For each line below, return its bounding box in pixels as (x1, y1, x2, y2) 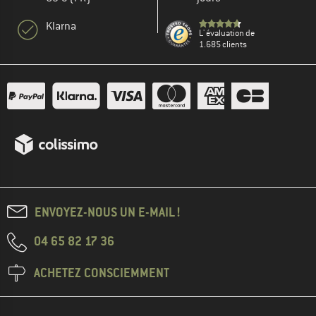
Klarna (46, 19, 76, 34)
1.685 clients (199, 39, 247, 51)
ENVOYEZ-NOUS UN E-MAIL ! (35, 204, 181, 221)
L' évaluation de (199, 28, 255, 39)
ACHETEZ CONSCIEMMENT (34, 265, 169, 281)
